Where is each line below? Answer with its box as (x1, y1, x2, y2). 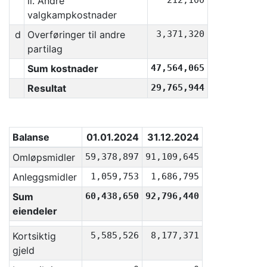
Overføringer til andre (27, 29, 125, 41)
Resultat (27, 82, 66, 95)
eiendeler (12, 205, 57, 218)
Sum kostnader (27, 63, 98, 75)
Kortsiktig (12, 230, 56, 243)
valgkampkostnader (27, 9, 117, 21)
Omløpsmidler (12, 151, 75, 164)
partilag (27, 43, 63, 55)
